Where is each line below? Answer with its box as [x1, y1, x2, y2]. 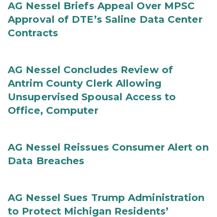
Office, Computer [8, 105, 98, 116]
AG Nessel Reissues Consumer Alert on [8, 141, 209, 153]
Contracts [8, 27, 58, 39]
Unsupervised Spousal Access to [8, 91, 176, 103]
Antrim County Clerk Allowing [8, 77, 161, 89]
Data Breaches [8, 155, 85, 167]
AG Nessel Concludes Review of [8, 64, 173, 76]
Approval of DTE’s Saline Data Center [8, 14, 202, 25]
